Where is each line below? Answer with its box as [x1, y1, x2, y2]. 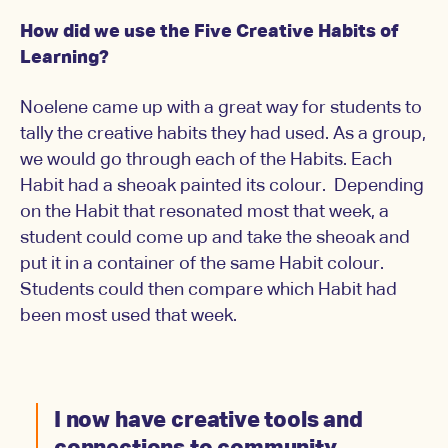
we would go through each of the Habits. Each [20, 151, 392, 170]
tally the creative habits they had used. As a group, [20, 125, 426, 144]
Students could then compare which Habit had [20, 281, 397, 300]
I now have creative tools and [54, 410, 363, 433]
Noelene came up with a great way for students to [20, 99, 422, 118]
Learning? [20, 49, 109, 68]
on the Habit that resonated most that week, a [20, 203, 389, 222]
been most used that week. [20, 307, 245, 326]
